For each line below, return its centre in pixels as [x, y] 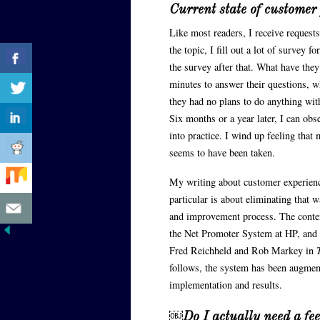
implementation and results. [225, 285]
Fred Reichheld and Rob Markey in [242, 251]
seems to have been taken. [222, 153]
